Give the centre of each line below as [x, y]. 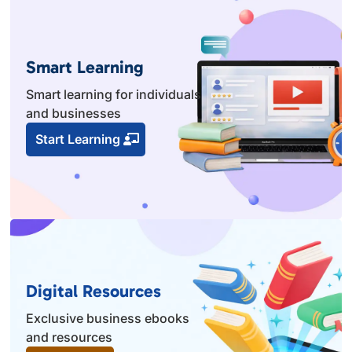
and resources [70, 337]
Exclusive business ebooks [108, 318]
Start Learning [77, 139]
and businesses [74, 113]
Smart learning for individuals [114, 94]
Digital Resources [94, 291]
